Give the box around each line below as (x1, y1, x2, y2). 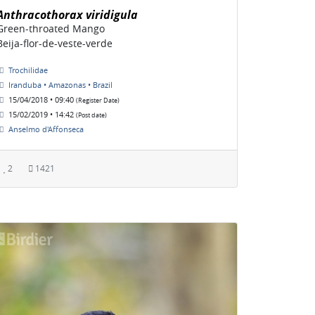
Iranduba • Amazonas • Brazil (8, 79, 112, 90)
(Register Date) (76, 96, 120, 105)
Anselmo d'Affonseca (8, 123, 84, 134)
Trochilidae (8, 64, 48, 75)
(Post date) (76, 110, 107, 120)
